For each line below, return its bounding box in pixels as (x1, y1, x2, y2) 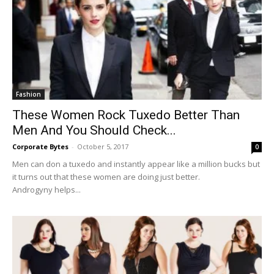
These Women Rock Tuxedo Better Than (12, 108, 240, 123)
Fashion (16, 90, 41, 99)
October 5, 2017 (77, 142, 128, 152)
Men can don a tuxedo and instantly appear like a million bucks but (12, 158, 260, 170)
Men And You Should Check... (12, 123, 176, 138)
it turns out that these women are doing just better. (12, 171, 200, 183)
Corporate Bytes (12, 142, 68, 152)
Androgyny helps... (12, 184, 81, 196)
